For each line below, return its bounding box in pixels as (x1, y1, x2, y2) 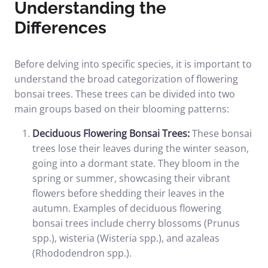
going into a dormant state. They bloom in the (32, 157, 239, 170)
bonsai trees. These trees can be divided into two (14, 87, 235, 100)
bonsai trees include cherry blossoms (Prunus (32, 217, 240, 230)
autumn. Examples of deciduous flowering (32, 202, 221, 215)
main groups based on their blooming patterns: (14, 102, 229, 115)
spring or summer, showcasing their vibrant (32, 172, 230, 185)
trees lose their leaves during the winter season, (32, 142, 249, 155)
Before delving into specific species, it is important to (14, 57, 252, 71)
